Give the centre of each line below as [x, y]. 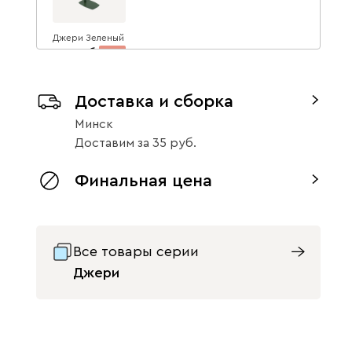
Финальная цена [143, 181]
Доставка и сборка [154, 101]
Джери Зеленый [88, 37]
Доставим [104, 143]
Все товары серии [136, 251]
